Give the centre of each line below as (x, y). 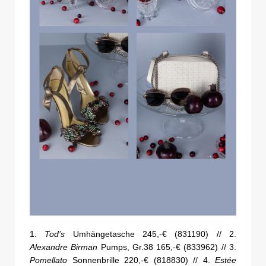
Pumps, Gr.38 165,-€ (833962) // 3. (167, 247)
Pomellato (48, 260)
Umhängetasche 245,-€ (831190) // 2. (151, 234)
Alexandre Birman (64, 247)
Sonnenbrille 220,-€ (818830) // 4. (141, 260)
